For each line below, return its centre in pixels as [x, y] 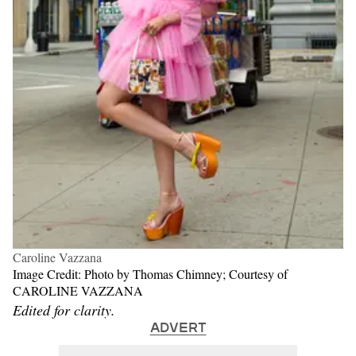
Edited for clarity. [64, 310]
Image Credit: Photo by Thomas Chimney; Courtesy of [150, 274]
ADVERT [178, 327]
